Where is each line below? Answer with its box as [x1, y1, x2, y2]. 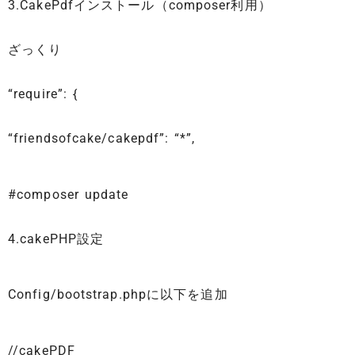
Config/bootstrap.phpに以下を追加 [8, 287, 228, 303]
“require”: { [8, 86, 78, 102]
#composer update [8, 186, 129, 202]
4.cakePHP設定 [8, 231, 105, 246]
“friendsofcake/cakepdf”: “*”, [8, 131, 196, 147]
